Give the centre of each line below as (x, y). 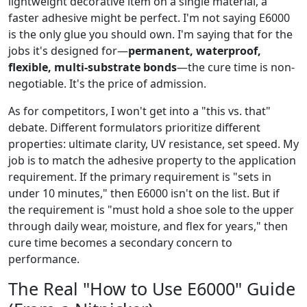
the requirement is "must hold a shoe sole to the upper (151, 209)
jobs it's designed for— (68, 50)
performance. (44, 259)
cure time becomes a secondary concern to (120, 242)
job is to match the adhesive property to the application (152, 160)
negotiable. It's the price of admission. (107, 83)
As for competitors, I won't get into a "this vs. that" (139, 111)
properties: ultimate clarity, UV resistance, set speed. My (153, 144)
